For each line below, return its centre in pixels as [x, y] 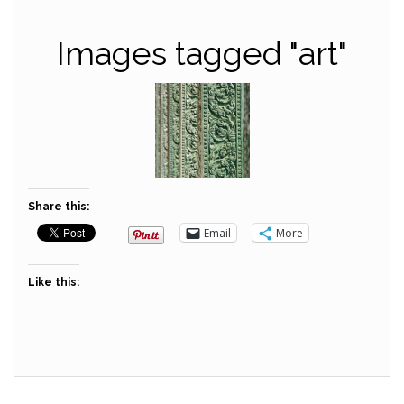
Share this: [59, 207]
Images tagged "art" [202, 53]
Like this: [54, 282]
